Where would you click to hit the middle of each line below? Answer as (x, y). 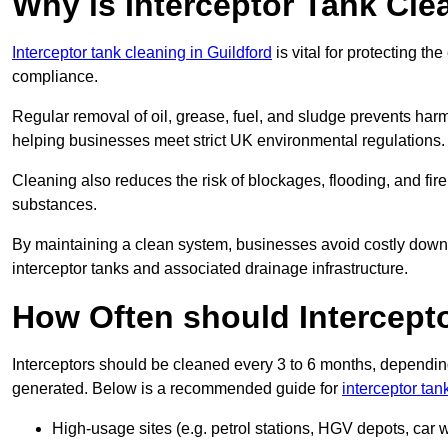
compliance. (55, 77)
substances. (54, 205)
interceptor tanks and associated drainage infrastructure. (210, 269)
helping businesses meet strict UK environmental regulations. (228, 141)
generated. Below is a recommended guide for (177, 389)
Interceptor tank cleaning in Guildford (142, 53)
